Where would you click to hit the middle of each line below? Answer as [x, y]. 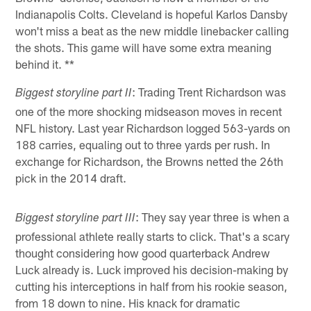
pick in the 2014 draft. [71, 177]
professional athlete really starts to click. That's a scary [153, 236]
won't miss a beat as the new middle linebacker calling [152, 30]
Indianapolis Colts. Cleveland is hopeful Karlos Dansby [152, 14]
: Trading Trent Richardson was [209, 91]
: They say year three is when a [213, 216]
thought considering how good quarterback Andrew [143, 252]
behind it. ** [45, 64]
